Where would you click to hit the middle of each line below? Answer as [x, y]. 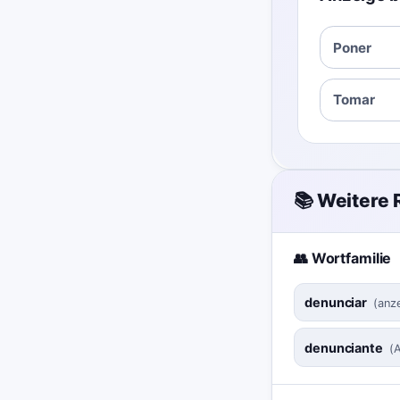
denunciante [344, 348]
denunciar [336, 303]
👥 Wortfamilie [343, 258]
